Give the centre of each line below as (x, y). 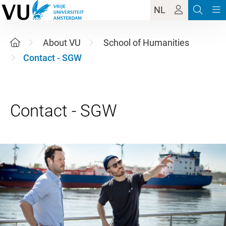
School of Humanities (146, 43)
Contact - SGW (52, 58)
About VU (62, 43)
